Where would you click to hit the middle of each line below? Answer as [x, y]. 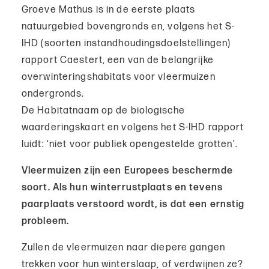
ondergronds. [53, 94]
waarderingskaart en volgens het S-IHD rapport [133, 128]
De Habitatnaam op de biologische [103, 111]
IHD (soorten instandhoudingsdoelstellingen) [126, 44]
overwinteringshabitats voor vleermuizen [119, 77]
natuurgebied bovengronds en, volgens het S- [128, 27]
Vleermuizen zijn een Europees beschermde [127, 171]
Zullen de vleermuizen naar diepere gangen [123, 248]
